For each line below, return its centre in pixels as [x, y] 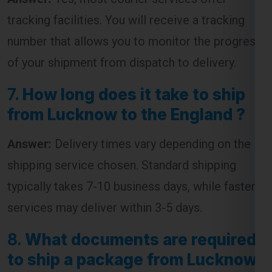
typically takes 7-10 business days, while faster [131, 135]
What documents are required [141, 188]
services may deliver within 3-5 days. [105, 156]
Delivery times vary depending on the [151, 93]
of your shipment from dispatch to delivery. [122, 11]
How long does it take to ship [134, 43]
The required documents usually [138, 258]
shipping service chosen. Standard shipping [122, 114]
